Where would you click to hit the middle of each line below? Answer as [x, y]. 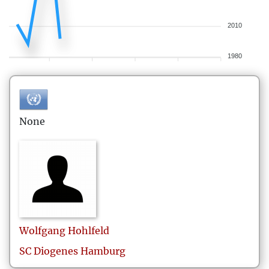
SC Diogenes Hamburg [72, 251]
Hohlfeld [89, 231]
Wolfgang [42, 231]
